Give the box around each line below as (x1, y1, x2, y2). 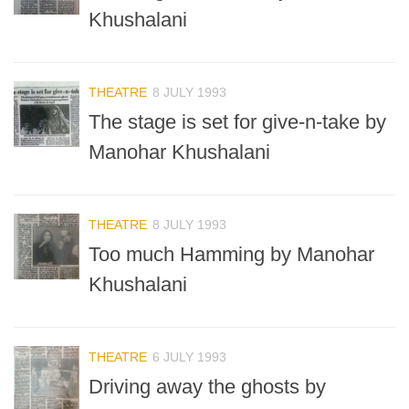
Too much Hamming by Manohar (89, 243, 374, 267)
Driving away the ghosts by (89, 375, 326, 399)
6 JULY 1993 (152, 350, 226, 365)
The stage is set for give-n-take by (89, 110, 386, 133)
